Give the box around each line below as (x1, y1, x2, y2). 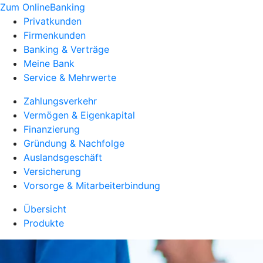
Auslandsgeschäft (23, 151, 102, 163)
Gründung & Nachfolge (23, 137, 124, 149)
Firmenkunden (23, 29, 86, 41)
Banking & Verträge (23, 43, 109, 55)
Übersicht (23, 203, 66, 215)
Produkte (23, 217, 64, 229)
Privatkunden (23, 15, 82, 27)
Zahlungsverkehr (23, 95, 97, 107)
